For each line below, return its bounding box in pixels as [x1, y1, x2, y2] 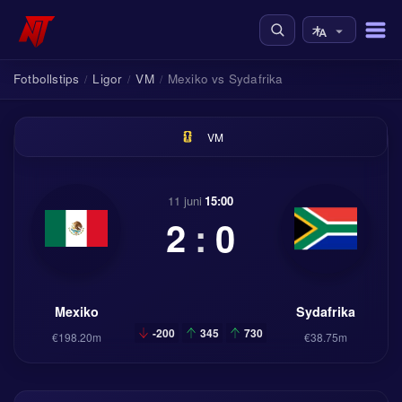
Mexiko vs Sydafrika [167, 70, 284, 87]
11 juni [168, 192, 203, 209]
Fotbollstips [13, 70, 80, 87]
